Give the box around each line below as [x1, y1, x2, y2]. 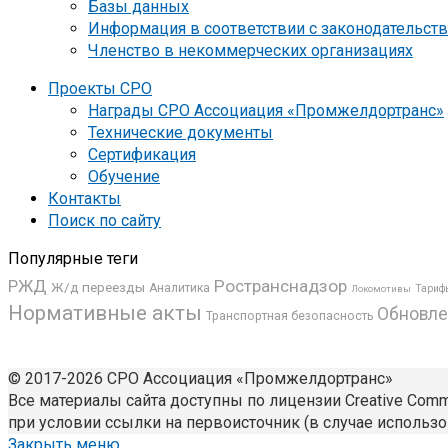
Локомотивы [351, 282, 411, 294]
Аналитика [149, 280, 210, 295]
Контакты [48, 188, 121, 208]
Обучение [88, 166, 160, 186]
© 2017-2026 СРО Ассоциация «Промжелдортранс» [8, 368, 393, 388]
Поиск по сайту [48, 210, 161, 230]
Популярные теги [8, 248, 138, 268]
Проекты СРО [48, 78, 152, 98]
